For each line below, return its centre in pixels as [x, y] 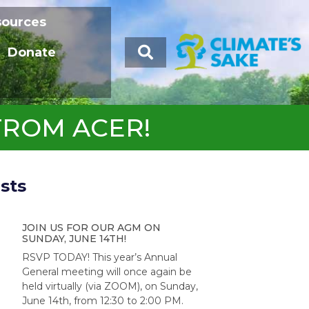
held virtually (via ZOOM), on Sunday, [110, 286]
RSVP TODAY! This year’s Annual [100, 257]
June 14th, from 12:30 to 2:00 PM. [103, 301]
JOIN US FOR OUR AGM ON [91, 228]
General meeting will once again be [107, 272]
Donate [32, 52]
